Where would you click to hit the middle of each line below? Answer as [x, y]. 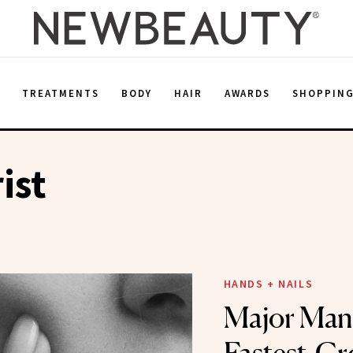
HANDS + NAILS [268, 284]
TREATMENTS [61, 93]
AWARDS [247, 93]
